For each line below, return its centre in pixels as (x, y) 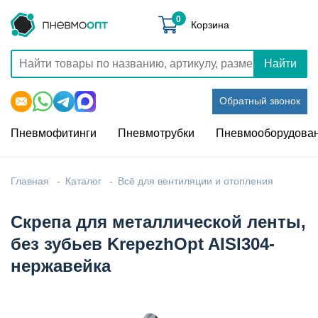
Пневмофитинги (54, 133)
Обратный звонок (260, 101)
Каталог (83, 181)
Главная (30, 181)
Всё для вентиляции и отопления (196, 181)
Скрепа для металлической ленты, (158, 222)
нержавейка (61, 266)
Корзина (210, 24)
